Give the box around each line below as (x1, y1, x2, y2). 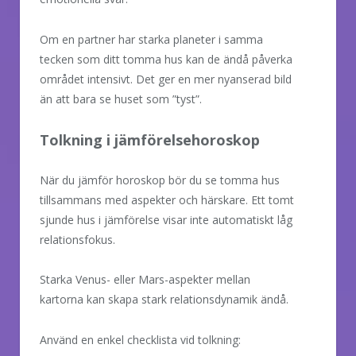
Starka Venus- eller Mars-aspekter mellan (40, 272, 250, 288)
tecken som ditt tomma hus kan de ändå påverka (40, 51, 292, 67)
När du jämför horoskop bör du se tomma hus (40, 172, 280, 188)
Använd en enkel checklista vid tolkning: (40, 332, 241, 348)
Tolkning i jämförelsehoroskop (40, 130, 260, 149)
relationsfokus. (40, 231, 115, 247)
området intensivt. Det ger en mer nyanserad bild (40, 71, 292, 87)
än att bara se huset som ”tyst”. (40, 91, 202, 106)
